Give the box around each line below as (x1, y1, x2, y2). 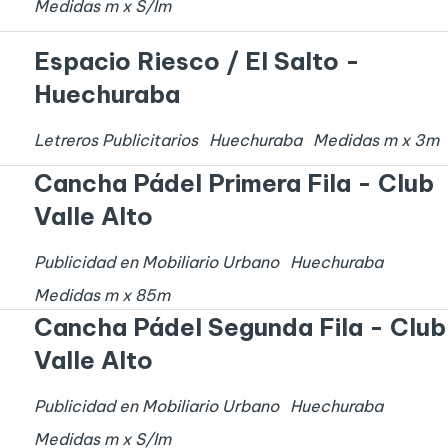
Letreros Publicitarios (34, 129, 198, 150)
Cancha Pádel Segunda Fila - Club (34, 312, 446, 343)
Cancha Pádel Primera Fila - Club (34, 168, 434, 199)
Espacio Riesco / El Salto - (34, 45, 360, 76)
